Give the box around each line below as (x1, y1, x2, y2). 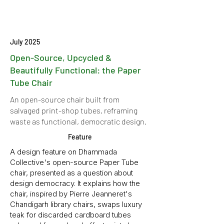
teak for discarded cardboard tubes (10, 210, 131, 219)
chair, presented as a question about (10, 168, 133, 177)
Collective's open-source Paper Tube (10, 157, 138, 167)
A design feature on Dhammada (10, 147, 117, 156)
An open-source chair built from (10, 94, 119, 104)
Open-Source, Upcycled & (10, 52, 111, 63)
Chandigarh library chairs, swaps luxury (10, 199, 142, 209)
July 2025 (10, 37, 40, 46)
